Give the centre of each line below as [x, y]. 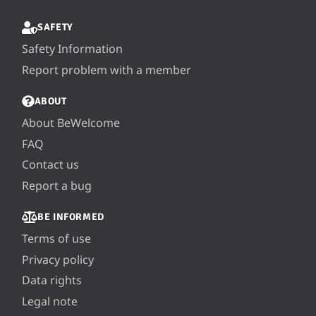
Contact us [50, 165]
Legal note [50, 301]
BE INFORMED [71, 217]
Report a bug [57, 185]
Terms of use [56, 238]
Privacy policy [58, 259]
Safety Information [72, 49]
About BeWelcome [71, 122]
